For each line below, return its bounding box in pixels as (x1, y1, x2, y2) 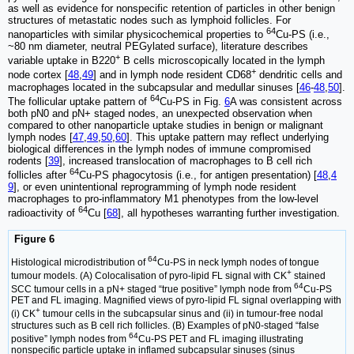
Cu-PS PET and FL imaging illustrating (138, 333, 303, 345)
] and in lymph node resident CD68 (93, 69, 251, 81)
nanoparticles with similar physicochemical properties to (8, 28, 266, 41)
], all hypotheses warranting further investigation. (118, 207, 340, 220)
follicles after (8, 169, 70, 182)
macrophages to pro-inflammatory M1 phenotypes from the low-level (8, 193, 318, 205)
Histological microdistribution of (11, 257, 145, 269)
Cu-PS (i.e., (276, 28, 330, 41)
